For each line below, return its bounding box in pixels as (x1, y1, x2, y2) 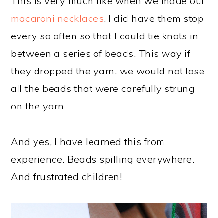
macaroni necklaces (11, 12, 104, 25)
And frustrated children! (11, 170, 122, 183)
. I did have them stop (104, 12, 204, 25)
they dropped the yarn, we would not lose (11, 65, 205, 77)
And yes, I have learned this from (11, 135, 165, 148)
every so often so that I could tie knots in (11, 30, 199, 42)
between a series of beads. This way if (11, 47, 191, 60)
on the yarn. (11, 100, 67, 112)
